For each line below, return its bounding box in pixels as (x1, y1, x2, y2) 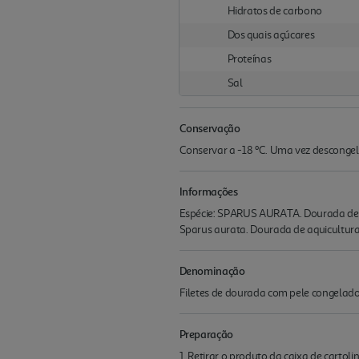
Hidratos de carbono (227, 4, 322, 18)
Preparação (179, 327, 234, 341)
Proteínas (227, 52, 272, 66)
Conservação (179, 121, 240, 135)
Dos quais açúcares (227, 28, 315, 42)
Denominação (179, 264, 245, 277)
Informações (179, 184, 238, 198)
